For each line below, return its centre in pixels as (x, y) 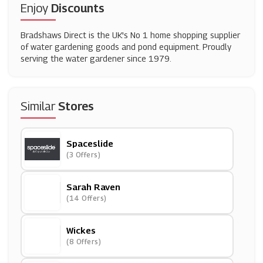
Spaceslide (90, 143)
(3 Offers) (83, 155)
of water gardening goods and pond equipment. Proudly (126, 47)
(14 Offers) (87, 198)
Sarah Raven (93, 187)
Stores (76, 106)
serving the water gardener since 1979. (96, 58)
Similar (39, 106)
